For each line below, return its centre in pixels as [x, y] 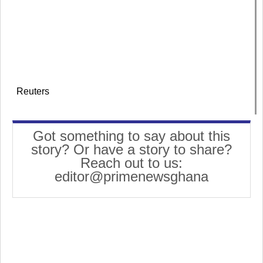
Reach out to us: [131, 163]
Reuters [33, 92]
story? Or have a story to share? [131, 150]
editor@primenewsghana [131, 177]
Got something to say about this [131, 136]
